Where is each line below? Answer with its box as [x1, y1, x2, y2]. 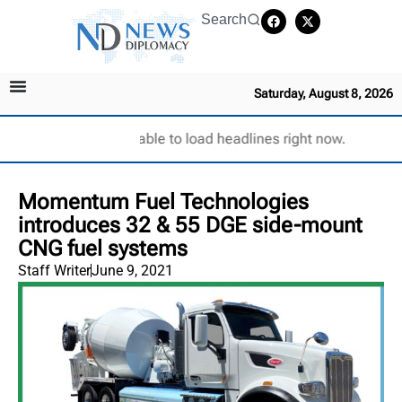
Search [201, 12, 247, 27]
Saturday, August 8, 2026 [254, 85, 393, 100]
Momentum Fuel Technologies [18, 188, 309, 214]
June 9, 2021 [92, 261, 173, 279]
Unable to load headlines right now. [119, 129, 346, 147]
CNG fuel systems [18, 235, 188, 261]
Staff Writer [18, 261, 91, 279]
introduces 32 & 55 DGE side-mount [18, 212, 363, 238]
